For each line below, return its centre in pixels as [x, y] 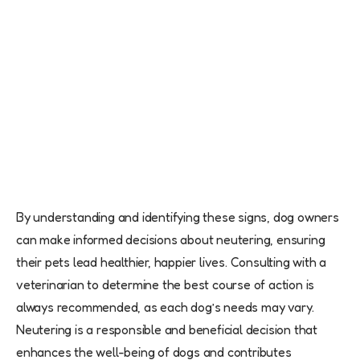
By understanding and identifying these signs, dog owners [178, 217]
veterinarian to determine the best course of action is [166, 285]
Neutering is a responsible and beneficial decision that [167, 330]
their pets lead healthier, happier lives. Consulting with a [172, 262]
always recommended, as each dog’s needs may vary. [166, 307]
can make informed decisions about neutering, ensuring [171, 240]
